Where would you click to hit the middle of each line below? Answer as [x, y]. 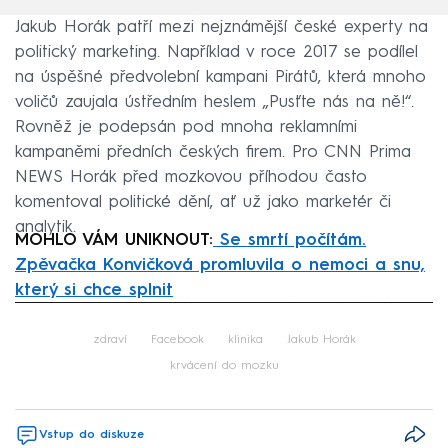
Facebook [177, 339]
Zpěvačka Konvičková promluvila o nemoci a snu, [220, 265]
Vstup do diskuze [91, 434]
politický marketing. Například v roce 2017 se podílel [216, 52]
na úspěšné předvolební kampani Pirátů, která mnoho [220, 77]
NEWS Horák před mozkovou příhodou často [191, 177]
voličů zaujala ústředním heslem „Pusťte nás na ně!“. [214, 102]
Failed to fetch [224, 321]
